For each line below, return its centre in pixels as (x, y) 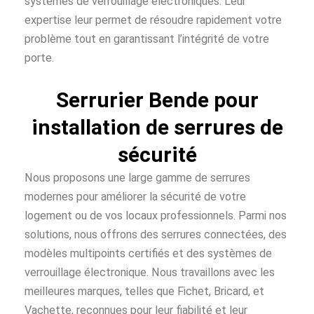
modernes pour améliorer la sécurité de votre (135, 196)
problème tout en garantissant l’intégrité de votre (147, 39)
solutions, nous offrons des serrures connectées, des (156, 234)
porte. (39, 58)
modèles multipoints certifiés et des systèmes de (148, 253)
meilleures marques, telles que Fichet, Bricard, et (144, 291)
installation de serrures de (157, 127)
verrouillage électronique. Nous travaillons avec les (150, 272)
